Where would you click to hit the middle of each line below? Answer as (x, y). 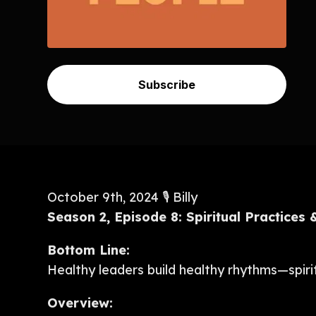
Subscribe (167, 84)
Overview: (80, 303)
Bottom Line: (89, 250)
